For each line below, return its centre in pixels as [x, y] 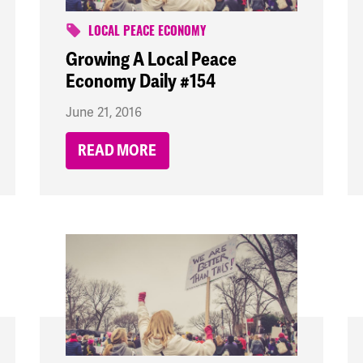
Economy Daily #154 [140, 82]
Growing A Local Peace [151, 60]
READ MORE [117, 151]
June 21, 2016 [103, 113]
